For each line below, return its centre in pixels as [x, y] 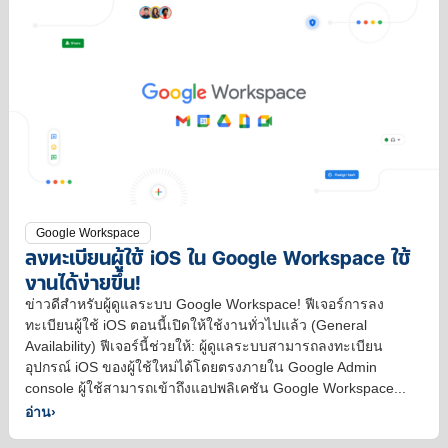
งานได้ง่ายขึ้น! [83, 282]
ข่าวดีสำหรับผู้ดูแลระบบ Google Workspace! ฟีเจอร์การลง [204, 304]
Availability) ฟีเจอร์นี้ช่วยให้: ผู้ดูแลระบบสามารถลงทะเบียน [204, 346]
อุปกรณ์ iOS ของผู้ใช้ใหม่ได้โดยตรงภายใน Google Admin [201, 367]
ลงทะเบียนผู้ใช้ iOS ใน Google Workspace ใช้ [218, 257]
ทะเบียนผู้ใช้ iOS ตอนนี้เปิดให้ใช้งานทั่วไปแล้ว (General [196, 325]
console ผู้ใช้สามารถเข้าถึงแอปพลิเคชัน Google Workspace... [215, 388]
